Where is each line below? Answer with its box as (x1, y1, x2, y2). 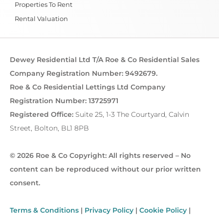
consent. (10, 178, 40, 187)
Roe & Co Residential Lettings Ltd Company (10, 82, 165, 91)
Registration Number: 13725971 (10, 96, 118, 105)
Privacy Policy (85, 205, 133, 215)
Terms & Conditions (10, 205, 79, 215)
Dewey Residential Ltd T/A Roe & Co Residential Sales (10, 55, 199, 64)
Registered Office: (10, 109, 75, 119)
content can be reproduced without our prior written (10, 164, 201, 174)
